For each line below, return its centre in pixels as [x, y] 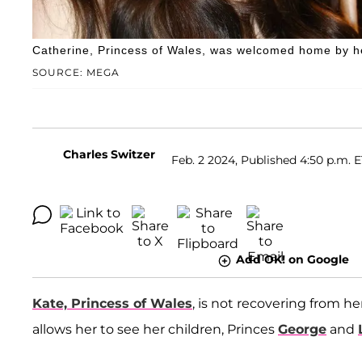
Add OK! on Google [292, 260]
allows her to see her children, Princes [155, 329]
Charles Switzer [109, 155]
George [302, 329]
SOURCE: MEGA [76, 73]
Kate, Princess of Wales [112, 303]
